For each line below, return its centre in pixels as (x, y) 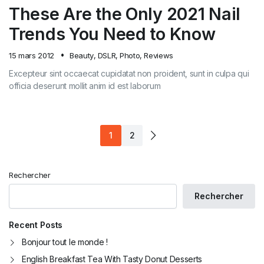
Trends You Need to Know (112, 34)
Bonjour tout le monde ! (65, 242)
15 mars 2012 (32, 55)
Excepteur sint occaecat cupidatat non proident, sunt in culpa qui (129, 73)
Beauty (81, 55)
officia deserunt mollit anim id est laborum (85, 85)
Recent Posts (36, 225)
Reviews (159, 55)
